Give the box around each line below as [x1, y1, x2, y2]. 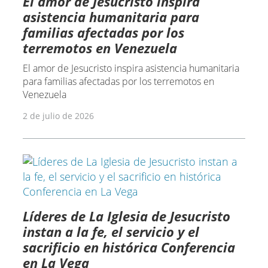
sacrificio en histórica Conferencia [22, 238, 235, 257]
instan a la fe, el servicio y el [22, 223, 199, 241]
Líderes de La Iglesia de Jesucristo [22, 207, 230, 226]
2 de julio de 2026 [22, 110, 94, 122]
